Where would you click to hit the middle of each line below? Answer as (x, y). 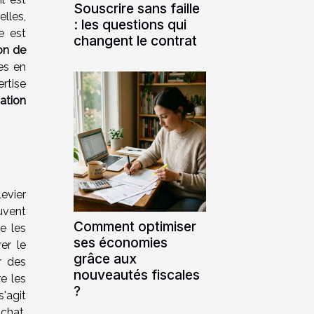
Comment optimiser (135, 226)
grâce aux (105, 258)
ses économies (121, 242)
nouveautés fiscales (137, 274)
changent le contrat (135, 40)
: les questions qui (130, 24)
